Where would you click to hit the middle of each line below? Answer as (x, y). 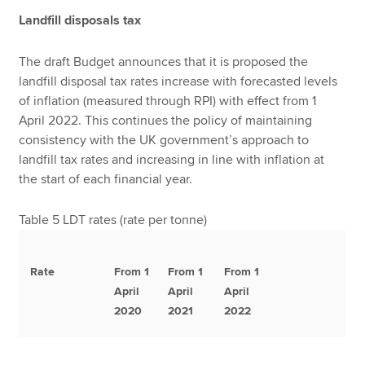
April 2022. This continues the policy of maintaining (166, 120)
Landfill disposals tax (80, 20)
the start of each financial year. (106, 179)
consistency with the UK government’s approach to (164, 140)
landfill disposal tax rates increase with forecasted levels (178, 81)
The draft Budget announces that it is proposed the (164, 62)
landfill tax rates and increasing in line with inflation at (172, 159)
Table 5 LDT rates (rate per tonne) (113, 220)
